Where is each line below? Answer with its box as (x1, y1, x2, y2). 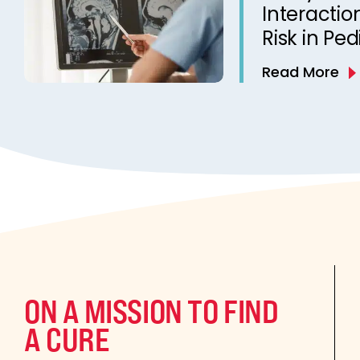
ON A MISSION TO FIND (24, 291, 279, 330)
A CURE (24, 319, 110, 358)
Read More (262, 62, 339, 83)
